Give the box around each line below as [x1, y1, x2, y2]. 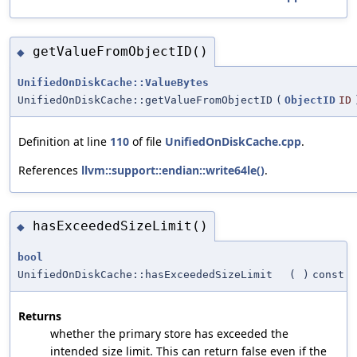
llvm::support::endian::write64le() [81, 162, 265, 178]
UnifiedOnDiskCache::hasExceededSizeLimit [18, 268, 273, 280]
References [18, 162, 81, 178]
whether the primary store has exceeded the [50, 325, 288, 341]
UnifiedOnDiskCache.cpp [165, 133, 301, 149]
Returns [18, 308, 61, 324]
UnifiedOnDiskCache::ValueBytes [18, 76, 209, 88]
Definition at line [18, 133, 110, 149]
